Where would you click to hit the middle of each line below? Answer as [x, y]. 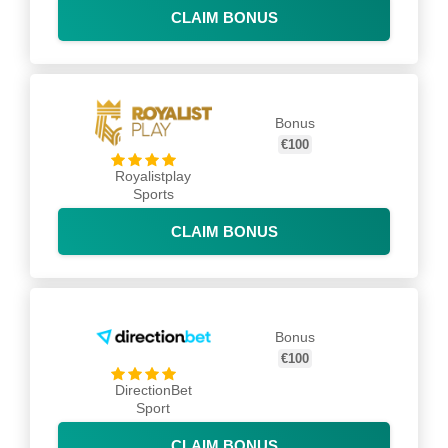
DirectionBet [153, 390]
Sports [153, 194]
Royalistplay [153, 176]
